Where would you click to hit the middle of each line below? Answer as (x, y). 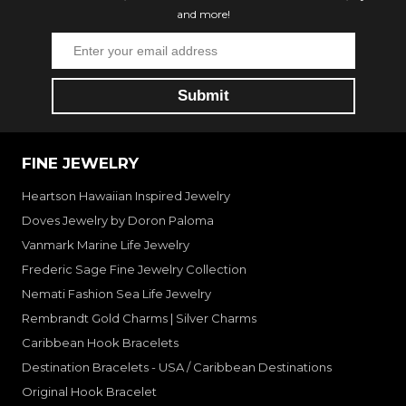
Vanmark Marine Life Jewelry (106, 245)
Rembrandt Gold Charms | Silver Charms (139, 319)
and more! (203, 14)
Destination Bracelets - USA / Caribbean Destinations (177, 367)
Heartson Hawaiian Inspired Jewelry (126, 196)
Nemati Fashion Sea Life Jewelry (116, 294)
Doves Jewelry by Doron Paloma (118, 221)
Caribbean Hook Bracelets (100, 343)
